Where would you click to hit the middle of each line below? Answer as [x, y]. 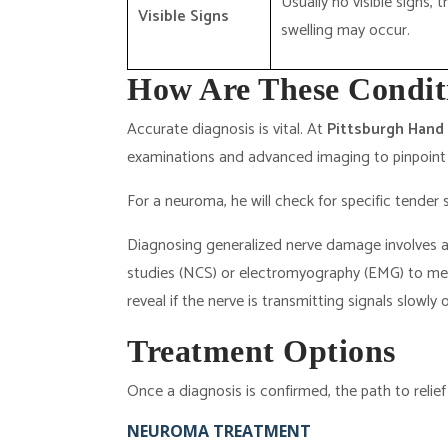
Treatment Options [261, 351]
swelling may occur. [345, 30]
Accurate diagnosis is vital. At [227, 129]
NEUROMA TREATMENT [219, 431]
